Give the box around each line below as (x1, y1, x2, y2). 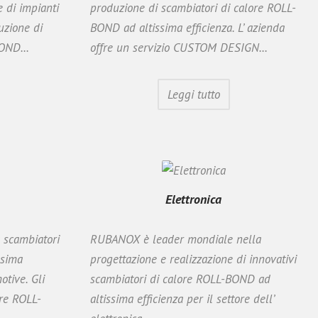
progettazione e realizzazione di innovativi (90, 251, 297, 267)
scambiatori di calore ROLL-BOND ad (90, 270, 270, 287)
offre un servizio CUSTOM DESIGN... (90, 39, 268, 55)
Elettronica (165, 190, 221, 207)
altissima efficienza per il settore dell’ (90, 290, 274, 307)
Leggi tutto (167, 86, 220, 102)
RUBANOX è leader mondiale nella (90, 231, 261, 247)
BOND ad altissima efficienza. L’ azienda (90, 19, 285, 35)
